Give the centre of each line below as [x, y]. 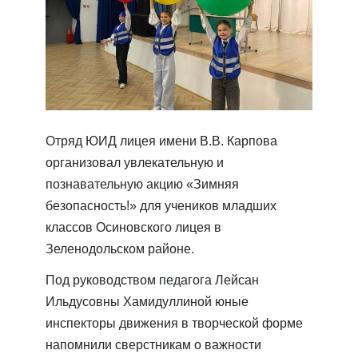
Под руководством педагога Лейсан [152, 280]
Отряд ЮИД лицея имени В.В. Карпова [161, 141]
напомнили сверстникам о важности [153, 344]
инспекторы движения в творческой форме [174, 323]
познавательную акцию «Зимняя [142, 184]
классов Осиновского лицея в [133, 227]
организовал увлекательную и [135, 162]
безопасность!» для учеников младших [161, 205]
